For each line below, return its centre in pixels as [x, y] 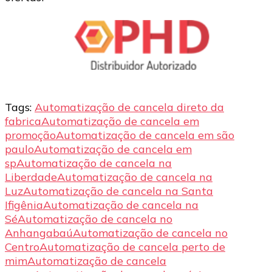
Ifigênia [24, 205]
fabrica [23, 121]
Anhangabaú [39, 233]
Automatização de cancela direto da [129, 107]
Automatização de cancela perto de [132, 246]
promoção [30, 135]
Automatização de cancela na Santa [118, 191]
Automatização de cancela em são [145, 135]
